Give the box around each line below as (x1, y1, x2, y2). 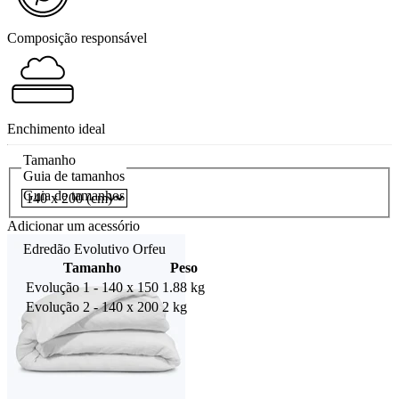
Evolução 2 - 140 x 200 (26, 298, 159, 314)
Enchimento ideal (7, 120, 105, 136)
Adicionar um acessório (7, 218, 140, 234)
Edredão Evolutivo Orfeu (23, 240, 166, 256)
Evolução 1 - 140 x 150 (26, 279, 159, 295)
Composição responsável (7, 29, 147, 45)
